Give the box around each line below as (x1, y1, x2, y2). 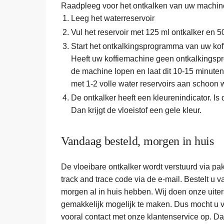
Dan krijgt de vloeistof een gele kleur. (71, 106, 201, 115)
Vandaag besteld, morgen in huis (61, 134, 214, 148)
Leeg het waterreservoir (71, 14, 154, 23)
